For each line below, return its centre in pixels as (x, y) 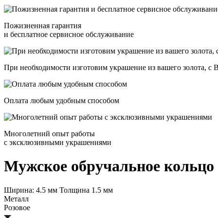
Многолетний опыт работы (49, 134)
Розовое (17, 207)
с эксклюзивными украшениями (58, 142)
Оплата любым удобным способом (62, 100)
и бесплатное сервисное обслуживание (69, 34)
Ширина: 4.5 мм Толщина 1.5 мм (58, 190)
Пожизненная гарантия (43, 26)
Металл (16, 199)
